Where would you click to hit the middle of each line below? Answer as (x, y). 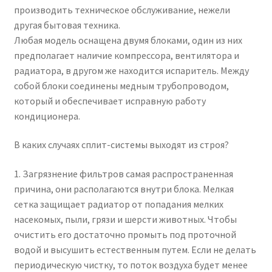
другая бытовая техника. (67, 25)
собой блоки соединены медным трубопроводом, (121, 85)
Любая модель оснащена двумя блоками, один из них (128, 40)
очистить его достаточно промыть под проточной (125, 235)
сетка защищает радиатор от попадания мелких (118, 204)
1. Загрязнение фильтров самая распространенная (123, 174)
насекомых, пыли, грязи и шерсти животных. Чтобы (125, 219)
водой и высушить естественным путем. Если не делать (135, 250)
